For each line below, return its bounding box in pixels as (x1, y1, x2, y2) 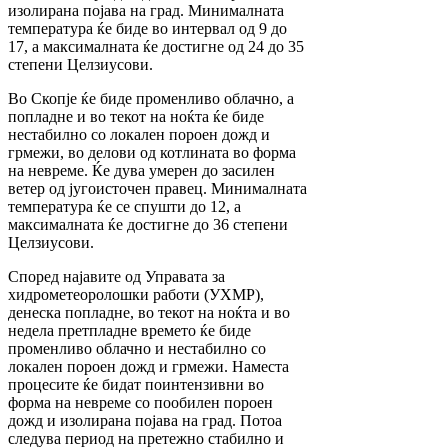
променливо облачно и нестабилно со (8, 339, 266, 357)
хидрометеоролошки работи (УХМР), (8, 285, 264, 303)
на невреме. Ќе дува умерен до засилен (8, 161, 275, 179)
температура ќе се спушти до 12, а (8, 197, 241, 215)
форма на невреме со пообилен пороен (8, 393, 273, 411)
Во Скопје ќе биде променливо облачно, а (8, 89, 294, 107)
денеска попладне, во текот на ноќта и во (8, 303, 290, 321)
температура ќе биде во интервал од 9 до (8, 19, 287, 37)
